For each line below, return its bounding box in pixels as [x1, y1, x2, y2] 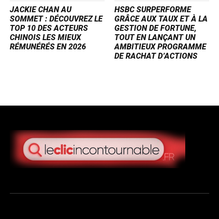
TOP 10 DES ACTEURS [10, 23, 88, 33]
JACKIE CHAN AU [10, 5, 71, 15]
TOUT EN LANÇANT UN [114, 33, 196, 43]
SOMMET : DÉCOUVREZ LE [10, 14, 103, 24]
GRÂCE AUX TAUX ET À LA [114, 14, 208, 24]
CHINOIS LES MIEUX [10, 33, 81, 43]
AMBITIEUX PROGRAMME [114, 42, 206, 52]
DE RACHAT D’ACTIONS [114, 51, 197, 61]
